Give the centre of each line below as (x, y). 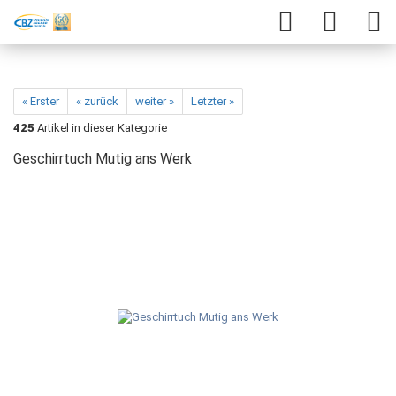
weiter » (155, 101)
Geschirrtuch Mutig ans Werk (103, 159)
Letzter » (213, 101)
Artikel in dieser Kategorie (101, 128)
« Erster (41, 101)
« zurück (97, 101)
